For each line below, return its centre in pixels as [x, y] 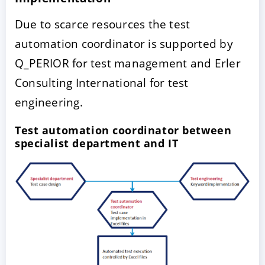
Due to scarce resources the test [103, 24]
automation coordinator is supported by [124, 43]
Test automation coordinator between [123, 130]
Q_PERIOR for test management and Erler [128, 63]
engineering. [49, 102]
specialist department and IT [97, 143]
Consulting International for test [102, 82]
